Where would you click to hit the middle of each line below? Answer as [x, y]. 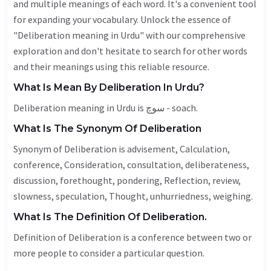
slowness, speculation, [61, 196]
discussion [34, 180]
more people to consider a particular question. [109, 253]
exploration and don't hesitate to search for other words [130, 51]
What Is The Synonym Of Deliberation [107, 129]
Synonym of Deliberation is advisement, [96, 149]
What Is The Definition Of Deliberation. [110, 217]
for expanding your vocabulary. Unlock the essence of [122, 19]
